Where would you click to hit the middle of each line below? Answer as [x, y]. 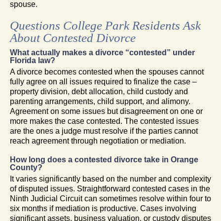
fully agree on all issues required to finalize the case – [103, 81]
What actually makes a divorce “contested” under [102, 52]
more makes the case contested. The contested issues [104, 121]
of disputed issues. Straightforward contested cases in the [110, 188]
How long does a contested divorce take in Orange [104, 159]
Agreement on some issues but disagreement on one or [106, 111]
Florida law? [33, 60]
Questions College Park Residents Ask [105, 25]
